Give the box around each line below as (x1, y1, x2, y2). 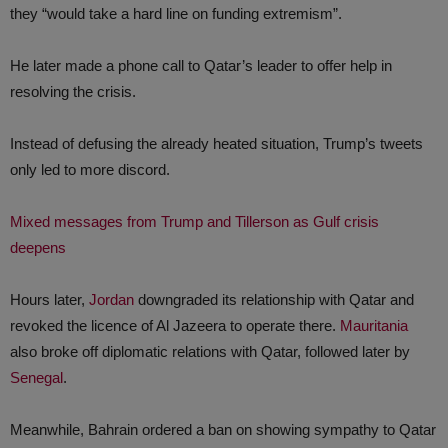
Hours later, (10, 291, 89, 308)
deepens (10, 239, 66, 256)
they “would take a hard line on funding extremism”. (10, 5, 342, 22)
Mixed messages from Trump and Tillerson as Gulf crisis (10, 213, 379, 230)
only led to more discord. (10, 161, 170, 178)
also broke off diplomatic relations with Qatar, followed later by (10, 343, 410, 360)
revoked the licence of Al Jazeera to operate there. (10, 317, 340, 334)
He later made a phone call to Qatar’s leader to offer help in (10, 57, 392, 74)
